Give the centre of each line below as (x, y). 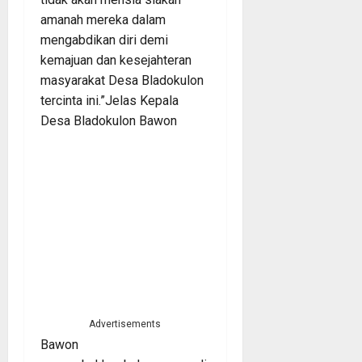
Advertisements (125, 324)
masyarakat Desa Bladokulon (122, 80)
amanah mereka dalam (103, 19)
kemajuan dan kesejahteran (116, 60)
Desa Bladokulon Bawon (109, 120)
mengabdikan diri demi (104, 40)
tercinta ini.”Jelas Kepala (109, 100)
